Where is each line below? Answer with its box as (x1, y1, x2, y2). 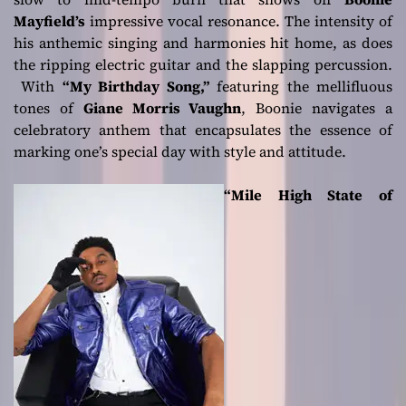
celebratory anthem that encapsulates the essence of (14, 120, 392, 140)
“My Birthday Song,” (62, 76, 209, 97)
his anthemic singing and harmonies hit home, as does (14, 33, 392, 53)
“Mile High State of (224, 185, 392, 206)
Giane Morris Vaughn (82, 98, 242, 119)
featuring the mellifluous (208, 76, 393, 97)
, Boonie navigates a (241, 98, 393, 119)
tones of (14, 98, 83, 119)
